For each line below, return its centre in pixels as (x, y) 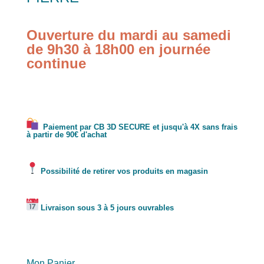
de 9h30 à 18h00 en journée (118, 49)
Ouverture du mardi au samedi (128, 35)
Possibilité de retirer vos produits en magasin (123, 171)
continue (56, 63)
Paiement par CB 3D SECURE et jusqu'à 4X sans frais (138, 127)
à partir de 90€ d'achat (66, 134)
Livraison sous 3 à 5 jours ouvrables (106, 207)
